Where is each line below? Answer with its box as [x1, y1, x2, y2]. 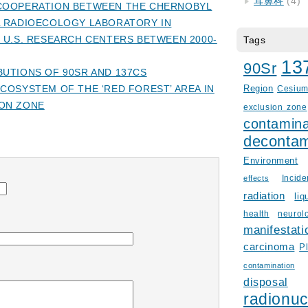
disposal [243, 276, 288, 288]
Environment [243, 155, 298, 166]
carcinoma [243, 241, 295, 252]
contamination [243, 261, 295, 269]
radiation [243, 190, 285, 201]
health [243, 209, 269, 218]
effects [243, 174, 269, 182]
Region [243, 84, 274, 93]
